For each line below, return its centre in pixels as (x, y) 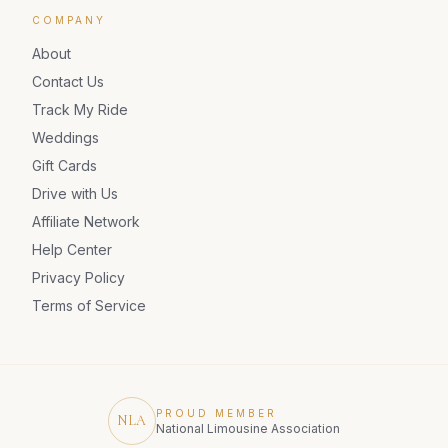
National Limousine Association (248, 428)
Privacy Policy (78, 277)
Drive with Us (75, 193)
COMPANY (69, 20)
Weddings (65, 137)
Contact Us (68, 81)
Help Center (72, 249)
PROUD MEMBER (216, 412)
